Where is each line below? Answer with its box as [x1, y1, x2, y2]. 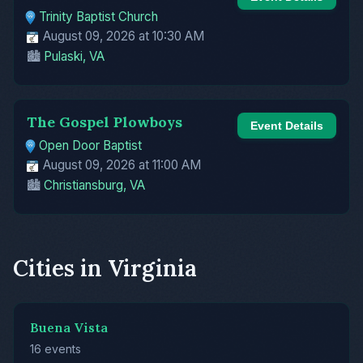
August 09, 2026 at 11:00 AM [40, 156, 201, 173]
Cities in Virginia [13, 253, 197, 283]
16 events [30, 341, 81, 356]
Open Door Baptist [39, 138, 143, 154]
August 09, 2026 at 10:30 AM [40, 28, 204, 45]
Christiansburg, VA [44, 177, 145, 193]
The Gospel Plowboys [27, 113, 182, 132]
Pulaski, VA [44, 49, 105, 65]
